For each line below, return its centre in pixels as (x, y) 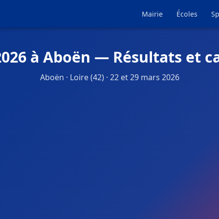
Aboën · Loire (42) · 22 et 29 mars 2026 (109, 77)
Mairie (152, 14)
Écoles (187, 14)
